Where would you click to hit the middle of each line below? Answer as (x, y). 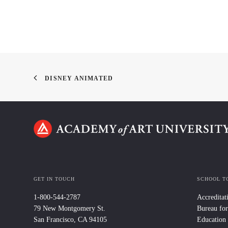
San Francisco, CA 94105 (70, 220)
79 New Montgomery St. (69, 208)
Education (211, 220)
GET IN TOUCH (54, 179)
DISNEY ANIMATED (79, 78)
